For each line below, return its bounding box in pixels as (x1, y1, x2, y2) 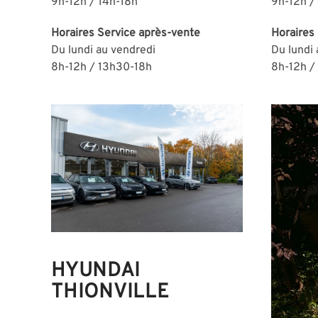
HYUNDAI (51, 258, 141, 284)
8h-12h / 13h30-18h (51, 60, 152, 75)
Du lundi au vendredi (51, 43, 155, 57)
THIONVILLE (51, 279, 170, 305)
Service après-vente (97, 26, 200, 40)
